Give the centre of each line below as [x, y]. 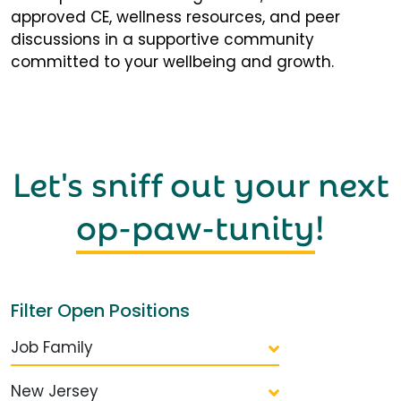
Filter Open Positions [100, 311]
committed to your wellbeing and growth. [172, 62]
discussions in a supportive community [162, 40]
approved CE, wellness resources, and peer [175, 17]
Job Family [52, 348]
